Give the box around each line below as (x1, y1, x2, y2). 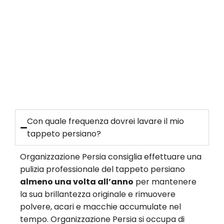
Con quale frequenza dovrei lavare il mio (27, 115, 184, 127)
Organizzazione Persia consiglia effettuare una (20, 151, 201, 163)
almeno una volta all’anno (20, 176, 133, 188)
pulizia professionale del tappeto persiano (20, 163, 185, 175)
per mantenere (133, 176, 196, 188)
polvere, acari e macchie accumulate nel (20, 201, 181, 213)
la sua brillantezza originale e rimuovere (20, 188, 175, 200)
